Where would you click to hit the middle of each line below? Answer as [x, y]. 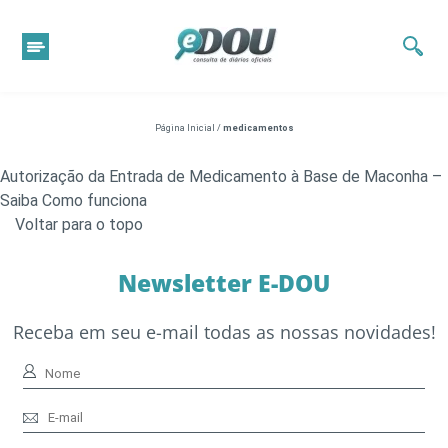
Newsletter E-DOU [224, 283]
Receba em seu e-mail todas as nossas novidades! [224, 332]
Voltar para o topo [79, 224]
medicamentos [258, 128]
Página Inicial [184, 128]
